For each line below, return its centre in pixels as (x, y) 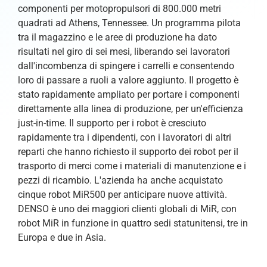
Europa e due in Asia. (62, 237)
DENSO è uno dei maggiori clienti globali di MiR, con (127, 209)
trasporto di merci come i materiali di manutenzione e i (132, 166)
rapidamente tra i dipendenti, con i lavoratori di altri (125, 137)
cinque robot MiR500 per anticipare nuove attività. (122, 194)
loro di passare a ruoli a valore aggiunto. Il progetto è (128, 80)
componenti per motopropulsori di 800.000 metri (119, 8)
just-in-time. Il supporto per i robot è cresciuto (112, 123)
